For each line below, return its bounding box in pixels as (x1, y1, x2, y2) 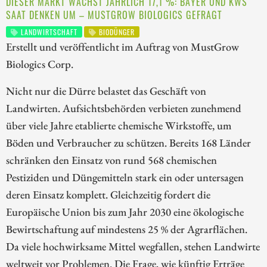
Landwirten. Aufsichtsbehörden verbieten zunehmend (6, 101, 241, 116)
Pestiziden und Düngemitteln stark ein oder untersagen (6, 170, 244, 185)
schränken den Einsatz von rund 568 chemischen (6, 153, 217, 167)
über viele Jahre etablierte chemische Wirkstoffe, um (6, 118, 231, 133)
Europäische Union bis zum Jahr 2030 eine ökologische (6, 204, 244, 219)
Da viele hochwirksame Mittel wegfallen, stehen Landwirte (6, 239, 260, 254)
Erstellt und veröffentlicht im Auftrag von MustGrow (6, 39, 239, 54)
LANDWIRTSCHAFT (18, 26, 77, 37)
